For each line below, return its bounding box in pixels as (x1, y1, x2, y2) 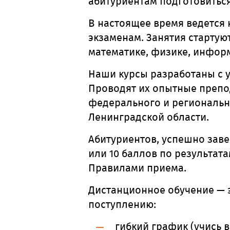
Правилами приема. (88, 162, 186, 174)
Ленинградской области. (88, 111, 209, 123)
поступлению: (88, 198, 156, 210)
